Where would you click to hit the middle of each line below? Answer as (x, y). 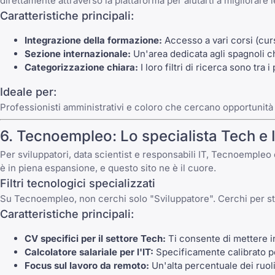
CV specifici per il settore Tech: (95, 239)
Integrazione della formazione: (93, 41)
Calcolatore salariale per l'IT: (89, 252)
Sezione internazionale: (78, 54)
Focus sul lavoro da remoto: (87, 266)
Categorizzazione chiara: (81, 68)
